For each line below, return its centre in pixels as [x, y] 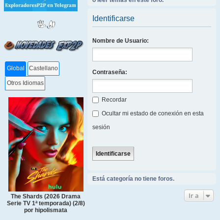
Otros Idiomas [25, 83]
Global [15, 69]
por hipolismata [46, 210]
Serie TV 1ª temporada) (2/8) [46, 203]
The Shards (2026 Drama [46, 196]
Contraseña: [110, 72]
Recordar [113, 100]
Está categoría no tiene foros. [133, 179]
